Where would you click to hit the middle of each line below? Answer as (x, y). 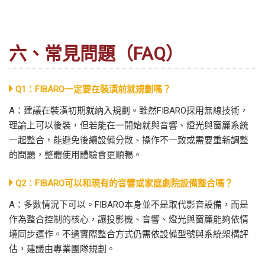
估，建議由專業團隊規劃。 (62, 249)
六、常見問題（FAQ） (96, 53)
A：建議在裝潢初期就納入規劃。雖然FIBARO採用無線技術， (129, 110)
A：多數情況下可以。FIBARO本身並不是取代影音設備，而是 (129, 204)
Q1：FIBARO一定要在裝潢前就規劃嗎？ (93, 89)
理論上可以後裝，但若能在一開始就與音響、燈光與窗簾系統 (129, 125)
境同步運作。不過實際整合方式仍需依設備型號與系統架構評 (129, 234)
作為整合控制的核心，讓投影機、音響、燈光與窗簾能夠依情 (129, 219)
